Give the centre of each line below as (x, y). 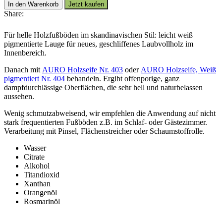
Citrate (34, 157)
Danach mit (23, 70)
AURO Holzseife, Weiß (178, 70)
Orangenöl (40, 193)
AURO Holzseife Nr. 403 (83, 70)
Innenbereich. (25, 53)
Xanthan (37, 184)
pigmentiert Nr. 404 (34, 79)
